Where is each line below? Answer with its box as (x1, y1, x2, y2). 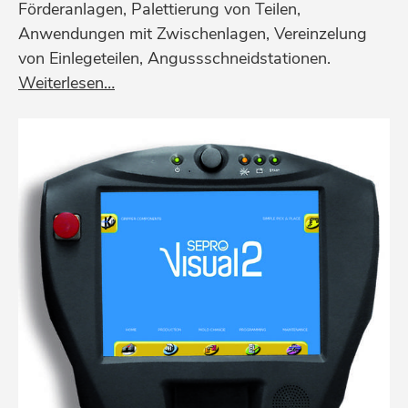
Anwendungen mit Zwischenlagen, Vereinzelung (18, 23, 367, 46)
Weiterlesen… (18, 72, 115, 95)
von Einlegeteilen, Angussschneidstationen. (18, 47, 331, 70)
